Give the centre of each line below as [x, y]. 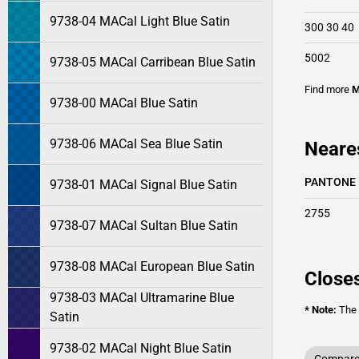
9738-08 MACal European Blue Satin [152, 266]
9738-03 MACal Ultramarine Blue [142, 298]
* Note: [321, 310]
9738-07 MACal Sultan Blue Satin [144, 226]
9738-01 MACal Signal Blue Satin [143, 185]
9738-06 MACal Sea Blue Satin [136, 144]
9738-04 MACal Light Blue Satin [140, 21]
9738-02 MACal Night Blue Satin [141, 348]
